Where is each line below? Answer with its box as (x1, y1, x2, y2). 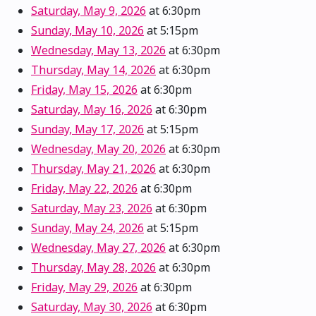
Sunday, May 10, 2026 (31, 23, 144, 39)
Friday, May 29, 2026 (31, 279, 138, 296)
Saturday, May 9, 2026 (31, 3, 146, 19)
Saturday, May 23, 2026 (31, 200, 152, 217)
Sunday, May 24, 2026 (31, 220, 144, 236)
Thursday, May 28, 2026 (31, 260, 156, 276)
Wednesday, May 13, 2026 (31, 42, 166, 59)
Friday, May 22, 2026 (31, 181, 138, 197)
